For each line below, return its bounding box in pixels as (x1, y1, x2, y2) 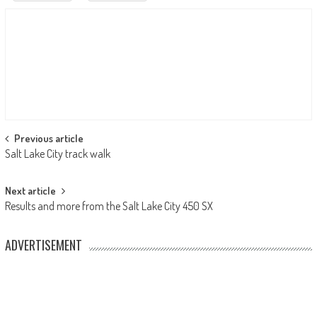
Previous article (13, 132, 83, 146)
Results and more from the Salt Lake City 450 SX (4, 199, 213, 214)
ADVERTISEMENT (4, 236, 82, 255)
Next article (4, 184, 56, 198)
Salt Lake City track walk (4, 146, 110, 161)
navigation (4, 151, 74, 180)
